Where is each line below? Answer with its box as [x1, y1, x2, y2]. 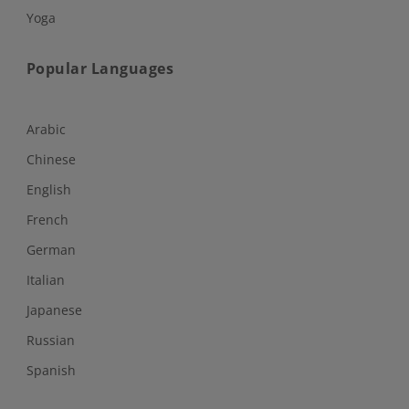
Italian [26, 270, 65, 288]
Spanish [26, 361, 76, 379]
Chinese [26, 150, 76, 168]
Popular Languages [26, 58, 174, 79]
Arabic [26, 120, 66, 138]
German [26, 240, 76, 258]
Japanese [26, 300, 82, 319]
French [26, 210, 68, 228]
